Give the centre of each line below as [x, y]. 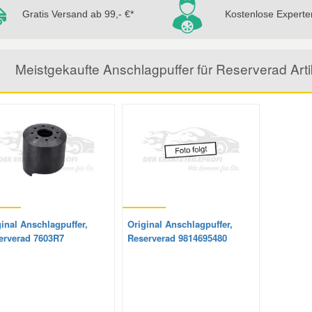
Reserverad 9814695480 [177, 238]
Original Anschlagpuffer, [180, 224]
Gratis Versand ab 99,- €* [78, 14]
